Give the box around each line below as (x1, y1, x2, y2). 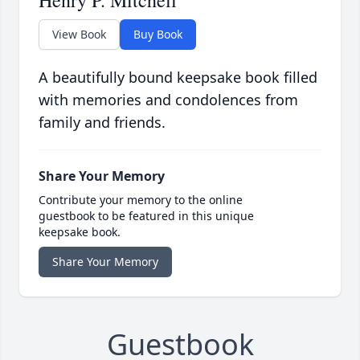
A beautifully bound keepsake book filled (39, 67, 317, 88)
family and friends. (39, 112, 166, 133)
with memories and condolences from (39, 90, 298, 110)
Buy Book (133, 27, 182, 43)
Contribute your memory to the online (39, 192, 243, 208)
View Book (52, 27, 106, 43)
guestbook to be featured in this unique (39, 208, 254, 224)
